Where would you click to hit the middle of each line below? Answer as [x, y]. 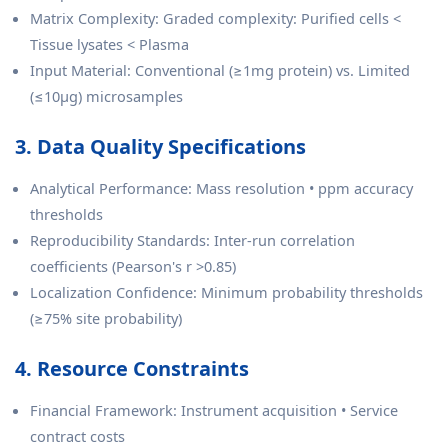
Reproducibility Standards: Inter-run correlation [192, 240]
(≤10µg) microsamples [106, 96]
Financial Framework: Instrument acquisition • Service [214, 410]
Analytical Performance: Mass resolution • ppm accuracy [221, 188]
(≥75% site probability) [106, 318]
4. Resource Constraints [132, 368]
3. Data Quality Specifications [160, 146]
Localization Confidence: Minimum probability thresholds [226, 292]
